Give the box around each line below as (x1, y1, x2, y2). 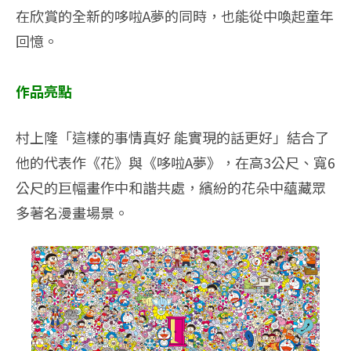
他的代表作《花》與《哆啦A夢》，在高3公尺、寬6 (16, 151, 335, 172)
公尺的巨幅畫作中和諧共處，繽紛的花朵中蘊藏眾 (16, 176, 326, 197)
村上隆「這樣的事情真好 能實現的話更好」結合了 (16, 126, 329, 147)
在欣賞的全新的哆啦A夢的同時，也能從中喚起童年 (16, 5, 334, 26)
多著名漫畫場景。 (16, 201, 128, 223)
